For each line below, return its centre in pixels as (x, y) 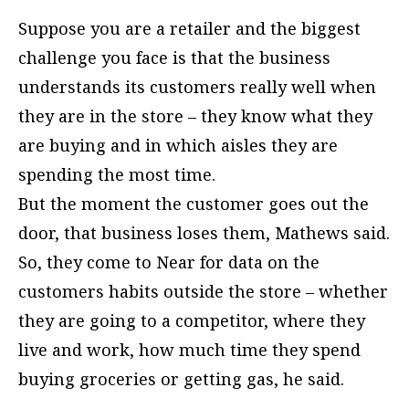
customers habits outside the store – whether (203, 292)
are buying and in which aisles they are (178, 146)
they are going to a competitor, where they (192, 321)
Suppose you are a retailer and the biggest (189, 29)
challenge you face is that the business (174, 58)
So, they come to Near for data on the (169, 262)
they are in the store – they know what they (195, 116)
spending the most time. (117, 175)
